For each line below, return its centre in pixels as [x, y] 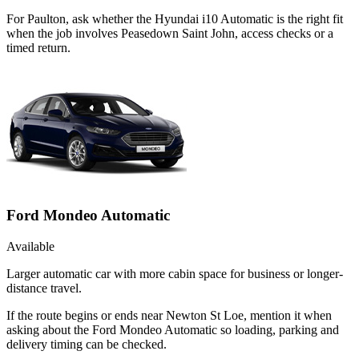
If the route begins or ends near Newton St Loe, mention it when [169, 315]
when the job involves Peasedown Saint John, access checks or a [170, 34]
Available [30, 246]
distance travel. [44, 288]
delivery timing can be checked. [87, 344]
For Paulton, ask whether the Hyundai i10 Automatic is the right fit [175, 19]
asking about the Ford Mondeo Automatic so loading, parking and [173, 329]
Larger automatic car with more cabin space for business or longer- [175, 273]
